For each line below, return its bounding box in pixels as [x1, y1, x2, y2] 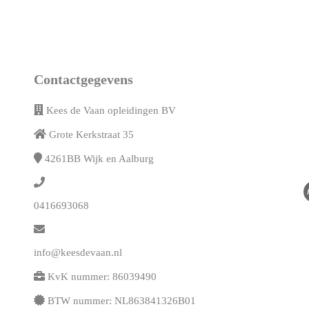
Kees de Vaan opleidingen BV [46, 104, 176, 116]
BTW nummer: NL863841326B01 [48, 295, 196, 306]
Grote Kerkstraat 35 [49, 128, 134, 140]
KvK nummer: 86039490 [48, 270, 157, 282]
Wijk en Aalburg [83, 152, 154, 164]
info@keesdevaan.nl [34, 246, 122, 258]
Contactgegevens [34, 71, 133, 87]
